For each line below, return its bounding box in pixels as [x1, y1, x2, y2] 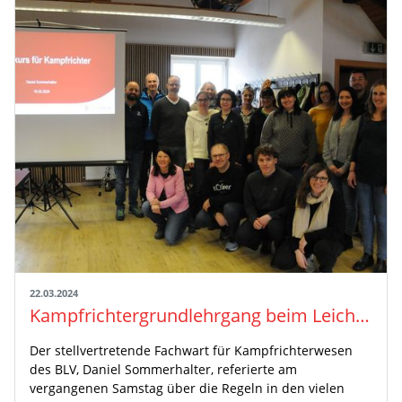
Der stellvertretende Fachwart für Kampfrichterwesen [30, 341, 353, 359]
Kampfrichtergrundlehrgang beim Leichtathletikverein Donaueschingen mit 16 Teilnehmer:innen [355, 302, 370, 328]
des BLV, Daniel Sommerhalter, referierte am [30, 360, 297, 378]
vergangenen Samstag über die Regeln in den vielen [30, 379, 345, 397]
